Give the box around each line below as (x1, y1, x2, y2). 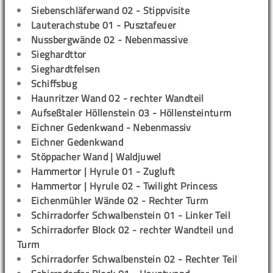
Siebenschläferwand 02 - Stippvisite (31, 2, 190, 18)
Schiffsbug (31, 76, 77, 91)
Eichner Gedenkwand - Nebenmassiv (31, 119, 191, 135)
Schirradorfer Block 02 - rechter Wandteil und (31, 222, 233, 237)
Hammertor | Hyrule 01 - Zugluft (31, 163, 175, 179)
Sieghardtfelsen (31, 61, 100, 76)
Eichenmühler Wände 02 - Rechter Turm (31, 193, 208, 208)
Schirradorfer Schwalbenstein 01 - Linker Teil (31, 207, 230, 222)
